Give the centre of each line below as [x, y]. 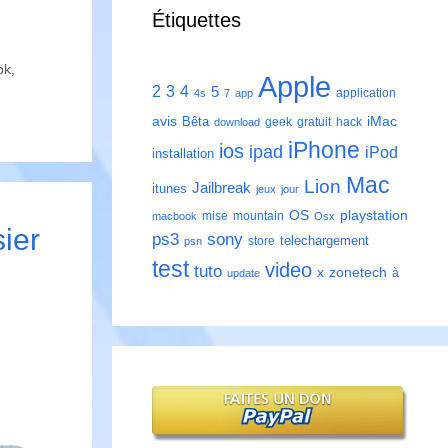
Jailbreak [221, 188]
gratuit [314, 122]
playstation [374, 215]
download [237, 122]
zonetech [358, 272]
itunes [169, 189]
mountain [258, 216]
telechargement [324, 241]
